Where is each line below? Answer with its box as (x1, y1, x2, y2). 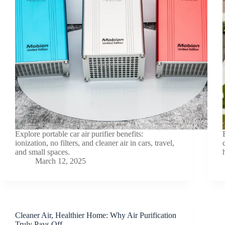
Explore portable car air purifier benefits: (15, 129, 143, 138)
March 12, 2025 (35, 156, 86, 165)
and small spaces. (15, 147, 70, 156)
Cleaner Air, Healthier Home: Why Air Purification (15, 210, 176, 219)
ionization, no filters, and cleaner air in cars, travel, (15, 138, 174, 147)
